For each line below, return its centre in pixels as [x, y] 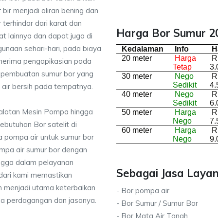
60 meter [136, 130]
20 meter [136, 58]
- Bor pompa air [143, 191]
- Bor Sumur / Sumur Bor [157, 203]
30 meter [136, 76]
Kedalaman [143, 49]
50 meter [136, 112]
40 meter [136, 94]
